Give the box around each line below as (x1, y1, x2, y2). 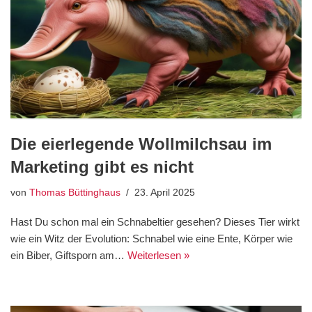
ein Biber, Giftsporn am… (10, 249, 127, 262)
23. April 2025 (134, 187, 195, 198)
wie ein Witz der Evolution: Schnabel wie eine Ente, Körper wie (10, 233, 292, 245)
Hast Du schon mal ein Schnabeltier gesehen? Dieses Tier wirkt (10, 216, 299, 228)
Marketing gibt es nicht (10, 157, 194, 177)
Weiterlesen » (127, 249, 189, 262)
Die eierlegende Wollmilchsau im (10, 134, 272, 154)
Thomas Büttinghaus (29, 187, 120, 198)
